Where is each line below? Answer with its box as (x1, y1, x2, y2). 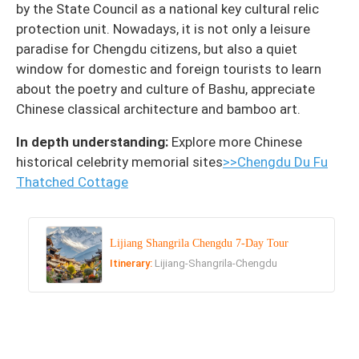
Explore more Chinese (171, 134, 302, 151)
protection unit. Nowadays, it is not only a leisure (16, 21, 310, 38)
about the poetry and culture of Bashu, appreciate (16, 81, 315, 98)
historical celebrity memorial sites (16, 154, 223, 171)
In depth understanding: (16, 134, 171, 151)
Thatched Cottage (16, 174, 128, 191)
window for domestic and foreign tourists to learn (16, 61, 321, 78)
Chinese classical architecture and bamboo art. (16, 101, 301, 118)
